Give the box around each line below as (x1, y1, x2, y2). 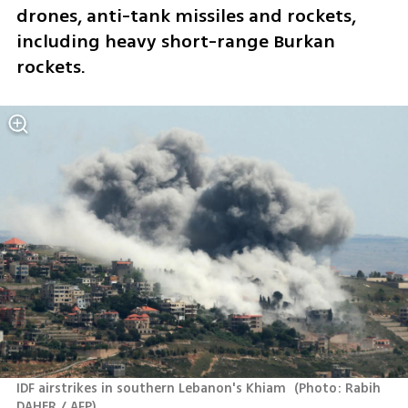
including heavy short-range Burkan (15, 27, 335, 55)
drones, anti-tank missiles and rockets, (15, 2, 356, 29)
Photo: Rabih (299, 379, 382, 399)
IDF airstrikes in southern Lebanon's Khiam (15, 379, 290, 399)
